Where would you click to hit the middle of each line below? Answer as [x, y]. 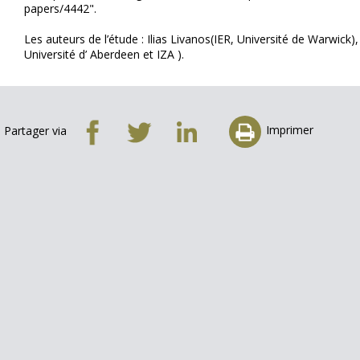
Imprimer [290, 130]
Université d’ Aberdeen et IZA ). [104, 54]
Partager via [35, 131]
